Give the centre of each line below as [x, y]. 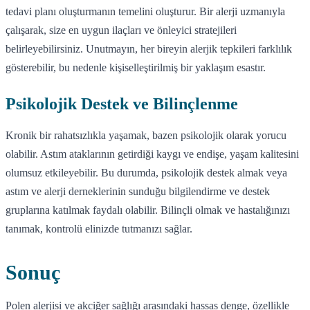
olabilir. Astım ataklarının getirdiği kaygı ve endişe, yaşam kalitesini [152, 154]
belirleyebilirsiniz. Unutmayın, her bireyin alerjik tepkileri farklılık [149, 48]
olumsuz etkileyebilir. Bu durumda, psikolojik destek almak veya [146, 172]
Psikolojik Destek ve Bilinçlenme [122, 103]
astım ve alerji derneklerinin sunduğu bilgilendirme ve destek [138, 191]
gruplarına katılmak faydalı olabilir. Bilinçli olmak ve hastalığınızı [148, 210]
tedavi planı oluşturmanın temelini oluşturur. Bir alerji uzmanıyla [145, 11]
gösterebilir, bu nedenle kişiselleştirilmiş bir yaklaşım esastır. [136, 67]
